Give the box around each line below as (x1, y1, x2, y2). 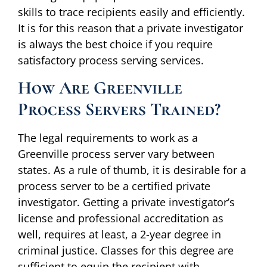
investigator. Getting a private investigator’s (18, 194, 235, 209)
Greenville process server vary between (18, 146, 215, 161)
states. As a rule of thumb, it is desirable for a (18, 162, 246, 177)
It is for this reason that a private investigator (18, 21, 243, 36)
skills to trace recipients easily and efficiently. (18, 5, 245, 20)
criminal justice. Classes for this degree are (18, 243, 234, 257)
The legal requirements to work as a (18, 130, 198, 145)
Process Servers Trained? (18, 98, 221, 120)
